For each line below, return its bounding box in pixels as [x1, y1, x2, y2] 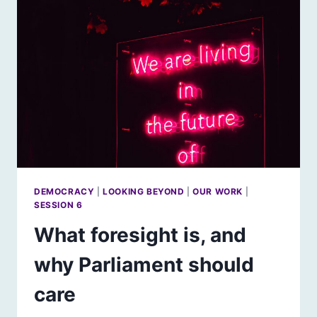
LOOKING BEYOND [103, 185, 185, 197]
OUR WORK [192, 185, 243, 197]
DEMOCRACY [34, 185, 95, 197]
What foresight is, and [34, 222, 246, 247]
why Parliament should [34, 252, 254, 277]
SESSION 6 [34, 199, 83, 210]
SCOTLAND [94, 19, 153, 31]
